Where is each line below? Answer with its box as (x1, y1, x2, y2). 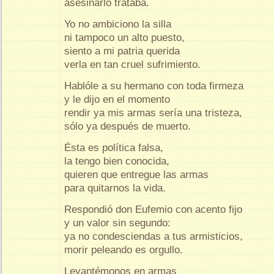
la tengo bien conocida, (64, 155, 172, 167)
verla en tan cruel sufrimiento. (64, 59, 201, 71)
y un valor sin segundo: (64, 217, 174, 229)
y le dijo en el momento (64, 93, 173, 105)
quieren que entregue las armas (64, 168, 212, 180)
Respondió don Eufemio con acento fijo (64, 203, 245, 215)
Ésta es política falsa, (64, 141, 166, 154)
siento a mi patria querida (64, 45, 183, 57)
